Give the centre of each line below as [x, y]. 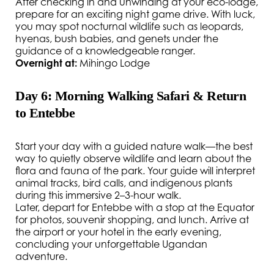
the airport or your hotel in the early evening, [118, 232]
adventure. [41, 256]
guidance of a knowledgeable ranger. [105, 51]
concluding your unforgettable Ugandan [111, 244]
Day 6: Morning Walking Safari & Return [131, 96]
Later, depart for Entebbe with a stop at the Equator [135, 207]
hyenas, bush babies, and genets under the [117, 39]
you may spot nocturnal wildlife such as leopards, [129, 26]
